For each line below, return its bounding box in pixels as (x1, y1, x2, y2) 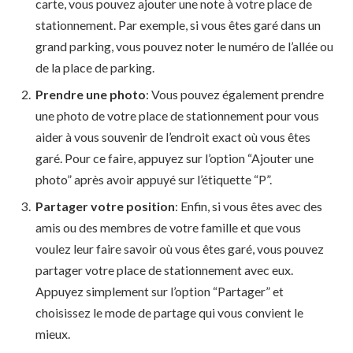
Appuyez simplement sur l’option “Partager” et (35, 283, 284, 299)
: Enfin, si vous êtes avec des (175, 198, 322, 214)
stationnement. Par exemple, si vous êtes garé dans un (35, 17, 321, 32)
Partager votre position (35, 198, 175, 214)
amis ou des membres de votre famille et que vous (35, 219, 301, 235)
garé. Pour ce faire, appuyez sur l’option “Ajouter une (35, 150, 314, 165)
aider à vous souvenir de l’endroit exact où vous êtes (35, 128, 310, 144)
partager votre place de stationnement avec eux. (35, 262, 293, 277)
